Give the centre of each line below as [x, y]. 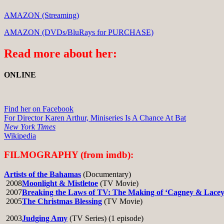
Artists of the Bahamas [42, 174]
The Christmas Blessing [62, 201]
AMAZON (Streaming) [41, 15]
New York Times [30, 126]
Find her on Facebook [39, 108]
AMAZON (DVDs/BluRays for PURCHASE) [79, 32]
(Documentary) [106, 174]
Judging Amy [45, 218]
